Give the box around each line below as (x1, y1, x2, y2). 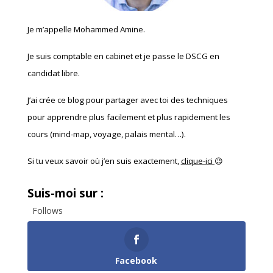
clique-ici (180, 155, 214, 167)
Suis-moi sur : (27, 185, 104, 202)
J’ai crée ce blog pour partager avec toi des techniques (27, 94, 228, 106)
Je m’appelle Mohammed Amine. (27, 24, 145, 35)
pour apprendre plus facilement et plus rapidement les (27, 112, 230, 123)
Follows (32, 205, 63, 217)
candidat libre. (27, 68, 80, 79)
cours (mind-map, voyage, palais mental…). (27, 129, 186, 140)
